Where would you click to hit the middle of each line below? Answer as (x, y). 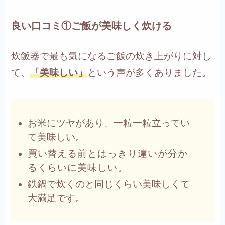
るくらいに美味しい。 (78, 168)
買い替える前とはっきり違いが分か (107, 154)
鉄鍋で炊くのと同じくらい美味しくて (108, 184)
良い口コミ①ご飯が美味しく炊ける (92, 26)
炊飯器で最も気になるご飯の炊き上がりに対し (111, 56)
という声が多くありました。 (150, 72)
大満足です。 (56, 198)
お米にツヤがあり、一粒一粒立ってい (108, 123)
